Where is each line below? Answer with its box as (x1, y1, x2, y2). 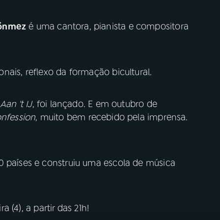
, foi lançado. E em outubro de (32, 98, 157, 110)
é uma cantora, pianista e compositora (26, 21, 189, 32)
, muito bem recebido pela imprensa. (35, 111, 188, 123)
